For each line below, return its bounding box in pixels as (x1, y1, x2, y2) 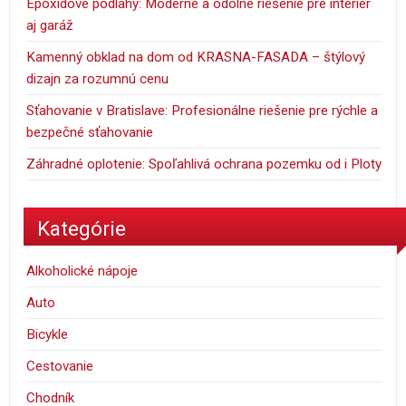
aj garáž (26, 16, 74, 34)
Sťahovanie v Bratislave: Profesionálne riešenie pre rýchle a (26, 101, 379, 119)
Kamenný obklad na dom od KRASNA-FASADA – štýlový (26, 48, 366, 65)
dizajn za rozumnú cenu (26, 70, 169, 87)
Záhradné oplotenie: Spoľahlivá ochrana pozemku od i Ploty (26, 155, 382, 172)
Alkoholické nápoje (26, 263, 139, 280)
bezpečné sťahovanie (26, 123, 154, 140)
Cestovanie (26, 358, 94, 375)
